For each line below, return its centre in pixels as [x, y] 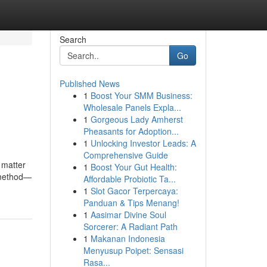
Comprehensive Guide [125, 155]
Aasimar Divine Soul [128, 215]
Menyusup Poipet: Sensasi [133, 250]
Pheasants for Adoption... [131, 131]
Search [73, 39]
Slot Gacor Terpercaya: [134, 191]
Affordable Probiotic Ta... [129, 179]
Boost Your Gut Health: [133, 167]
